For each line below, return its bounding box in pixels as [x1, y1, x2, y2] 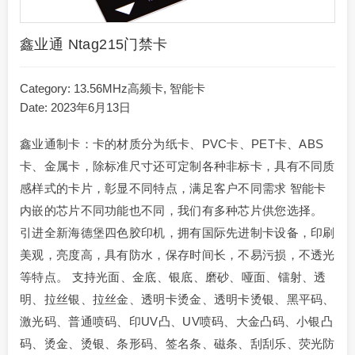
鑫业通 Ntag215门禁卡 [20, 36, 168, 53]
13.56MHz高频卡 [74, 82, 163, 96]
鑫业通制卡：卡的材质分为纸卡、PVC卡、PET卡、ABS [20, 137, 324, 151]
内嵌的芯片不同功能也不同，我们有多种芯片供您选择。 [20, 204, 323, 218]
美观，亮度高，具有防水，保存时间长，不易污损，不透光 [20, 248, 335, 262]
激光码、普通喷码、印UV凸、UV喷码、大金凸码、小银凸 [20, 315, 334, 329]
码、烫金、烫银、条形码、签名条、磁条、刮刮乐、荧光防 [20, 337, 335, 351]
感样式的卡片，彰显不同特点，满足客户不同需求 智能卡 [20, 181, 326, 196]
